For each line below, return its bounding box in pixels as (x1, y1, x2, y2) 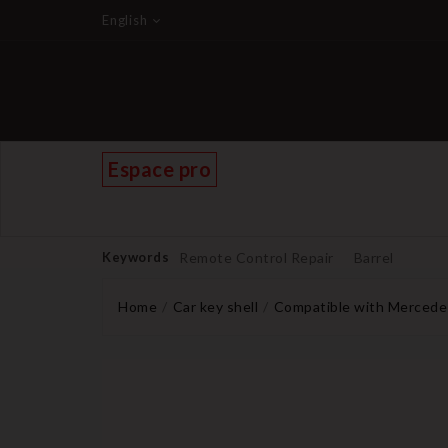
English (102, 12, 148, 28)
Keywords (102, 249, 169, 265)
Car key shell (172, 298, 258, 315)
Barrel (353, 249, 394, 266)
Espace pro (108, 157, 211, 181)
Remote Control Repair (179, 249, 334, 266)
